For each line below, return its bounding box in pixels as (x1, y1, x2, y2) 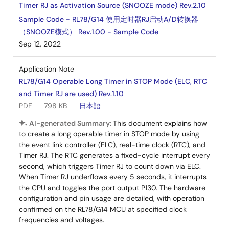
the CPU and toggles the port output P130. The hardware (19, 183, 205, 192)
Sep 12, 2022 (19, 39, 61, 49)
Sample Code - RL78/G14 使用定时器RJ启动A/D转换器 (19, 15, 198, 24)
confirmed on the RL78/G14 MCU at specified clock (19, 204, 187, 214)
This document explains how (113, 119, 207, 128)
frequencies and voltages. (19, 215, 104, 224)
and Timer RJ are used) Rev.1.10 (19, 89, 124, 98)
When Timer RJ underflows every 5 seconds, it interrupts (19, 172, 207, 181)
